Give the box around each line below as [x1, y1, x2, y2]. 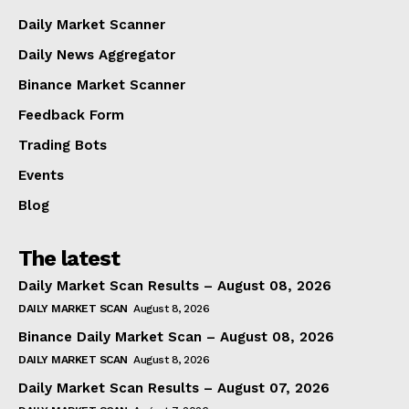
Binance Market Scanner [18, 76, 185, 93]
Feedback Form [18, 106, 124, 123]
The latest [18, 245, 120, 271]
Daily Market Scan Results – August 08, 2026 [18, 277, 331, 294]
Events [18, 166, 64, 184]
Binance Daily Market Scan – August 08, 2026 [18, 328, 334, 345]
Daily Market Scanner [18, 16, 165, 33]
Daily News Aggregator [18, 46, 175, 63]
